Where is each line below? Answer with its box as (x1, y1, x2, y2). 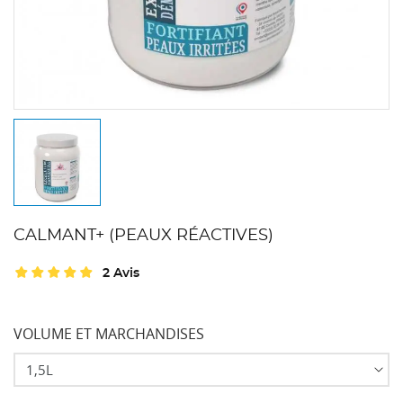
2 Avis (103, 267, 139, 280)
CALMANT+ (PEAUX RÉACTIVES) (13, 228, 273, 244)
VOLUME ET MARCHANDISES (13, 324, 204, 344)
